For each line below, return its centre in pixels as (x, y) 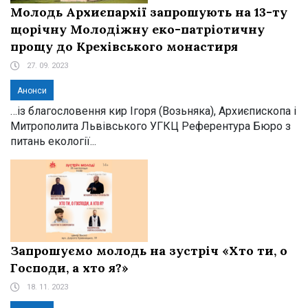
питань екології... (53, 141)
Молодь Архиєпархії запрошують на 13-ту (149, 12)
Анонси (32, 91)
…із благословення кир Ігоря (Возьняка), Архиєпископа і (153, 111)
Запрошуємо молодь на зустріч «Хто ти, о (149, 251)
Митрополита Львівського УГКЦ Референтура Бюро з (151, 126)
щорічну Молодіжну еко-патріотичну (137, 29)
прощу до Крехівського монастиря (124, 46)
